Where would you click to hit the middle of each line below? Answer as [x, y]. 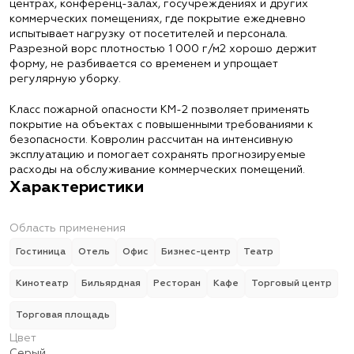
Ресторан [177, 284]
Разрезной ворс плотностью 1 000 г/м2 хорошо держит [163, 49]
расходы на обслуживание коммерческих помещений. [157, 170]
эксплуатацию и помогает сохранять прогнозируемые [158, 155]
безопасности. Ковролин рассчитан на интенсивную [151, 140]
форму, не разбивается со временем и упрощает [143, 64]
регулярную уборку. [65, 79]
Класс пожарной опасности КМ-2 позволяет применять [160, 110]
